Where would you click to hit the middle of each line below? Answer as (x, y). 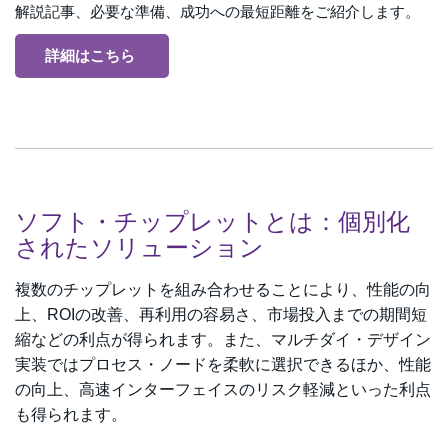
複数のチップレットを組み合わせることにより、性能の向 (223, 289)
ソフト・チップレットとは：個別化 (212, 221)
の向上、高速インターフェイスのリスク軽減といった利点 (223, 389)
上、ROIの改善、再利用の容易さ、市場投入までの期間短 (221, 314)
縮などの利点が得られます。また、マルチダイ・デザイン (223, 339)
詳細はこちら (90, 55)
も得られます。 (71, 414)
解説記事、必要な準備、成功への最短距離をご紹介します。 (217, 11)
